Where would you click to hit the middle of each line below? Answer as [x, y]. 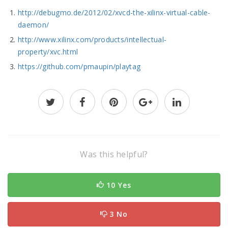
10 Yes [119, 185]
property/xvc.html [48, 52]
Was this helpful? [114, 154]
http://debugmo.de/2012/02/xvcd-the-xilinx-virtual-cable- [114, 13]
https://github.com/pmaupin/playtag [79, 67]
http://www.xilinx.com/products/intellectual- [92, 40]
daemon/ [34, 25]
